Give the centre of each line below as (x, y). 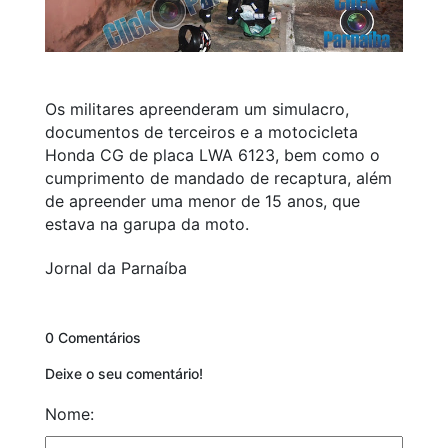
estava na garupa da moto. (147, 224)
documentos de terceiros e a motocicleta (201, 132)
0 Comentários (93, 338)
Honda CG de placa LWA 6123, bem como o (212, 155)
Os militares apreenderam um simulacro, (197, 109)
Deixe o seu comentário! (124, 374)
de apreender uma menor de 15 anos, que (202, 201)
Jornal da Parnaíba (116, 268)
